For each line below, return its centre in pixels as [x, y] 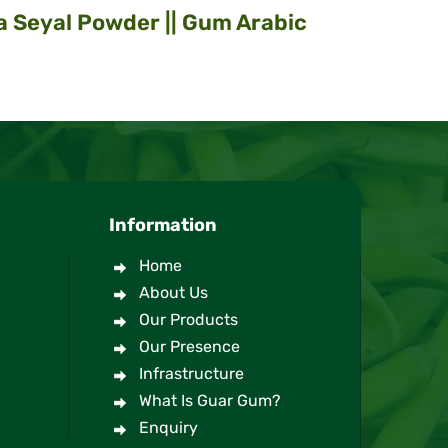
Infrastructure [192, 373]
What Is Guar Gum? [210, 400]
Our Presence [190, 346]
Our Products [189, 319]
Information [163, 225]
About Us [174, 292]
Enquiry [169, 427]
